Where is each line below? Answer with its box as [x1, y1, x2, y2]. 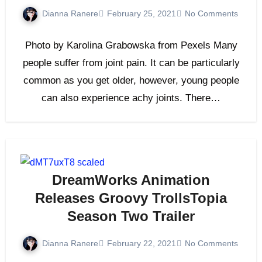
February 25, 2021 [106, 9, 176, 19]
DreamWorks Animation [52, 171, 210, 188]
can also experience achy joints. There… [42, 92, 220, 104]
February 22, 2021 [106, 238, 176, 248]
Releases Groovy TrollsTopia [35, 189, 227, 206]
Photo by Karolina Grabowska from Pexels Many [25, 39, 237, 51]
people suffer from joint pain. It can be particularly [22, 57, 240, 68]
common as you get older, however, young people [23, 74, 239, 86]
